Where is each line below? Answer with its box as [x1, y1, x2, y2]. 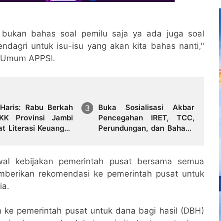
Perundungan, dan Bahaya [98, 123, 194, 133]
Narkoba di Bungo [98, 133, 162, 143]
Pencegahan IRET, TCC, [98, 112, 194, 122]
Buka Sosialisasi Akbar [98, 102, 194, 112]
